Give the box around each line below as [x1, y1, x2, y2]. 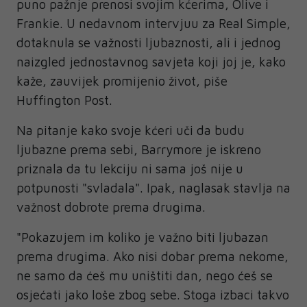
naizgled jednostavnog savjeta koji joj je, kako [16, 53, 286, 69]
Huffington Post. [16, 92, 112, 108]
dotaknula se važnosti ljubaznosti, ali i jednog [16, 34, 281, 50]
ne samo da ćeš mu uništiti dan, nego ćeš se [16, 267, 273, 283]
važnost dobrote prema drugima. [16, 199, 206, 214]
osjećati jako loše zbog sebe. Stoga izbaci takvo [16, 286, 289, 302]
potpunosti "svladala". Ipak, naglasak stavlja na [16, 180, 291, 195]
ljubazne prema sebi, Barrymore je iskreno [16, 141, 261, 157]
